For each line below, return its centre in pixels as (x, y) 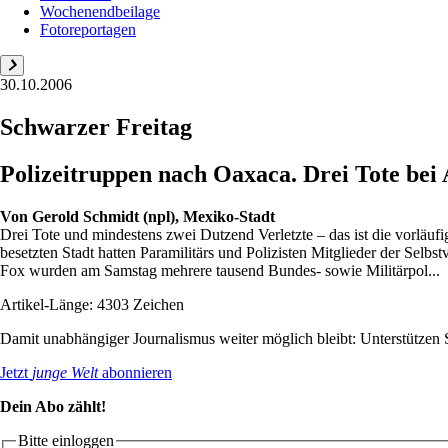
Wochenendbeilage (100, 11)
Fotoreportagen (88, 29)
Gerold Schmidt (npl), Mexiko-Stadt (153, 216)
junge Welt (65, 372)
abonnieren (135, 372)
